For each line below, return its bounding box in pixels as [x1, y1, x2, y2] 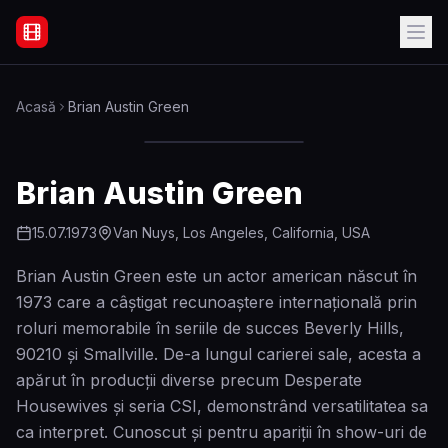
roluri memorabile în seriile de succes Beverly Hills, [16, 318, 404, 338]
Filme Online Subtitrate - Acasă [15, 32, 251, 53]
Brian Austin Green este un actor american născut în [16, 266, 417, 286]
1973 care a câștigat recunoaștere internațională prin [16, 292, 417, 312]
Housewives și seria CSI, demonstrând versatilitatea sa [16, 396, 428, 416]
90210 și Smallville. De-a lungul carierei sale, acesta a [16, 344, 421, 364]
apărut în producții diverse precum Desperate [16, 370, 362, 390]
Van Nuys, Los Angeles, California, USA [113, 224, 370, 241]
